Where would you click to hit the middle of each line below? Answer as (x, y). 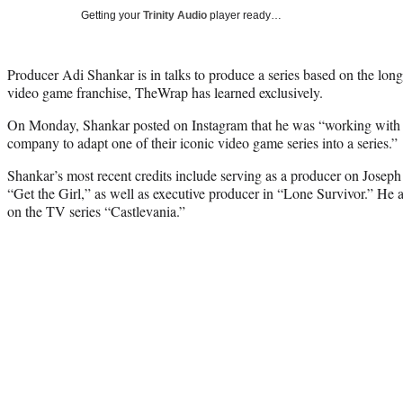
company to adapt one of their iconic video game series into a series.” (202, 142)
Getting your (112, 15)
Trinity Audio (175, 15)
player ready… (244, 15)
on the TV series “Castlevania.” (96, 210)
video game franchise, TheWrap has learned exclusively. (165, 92)
